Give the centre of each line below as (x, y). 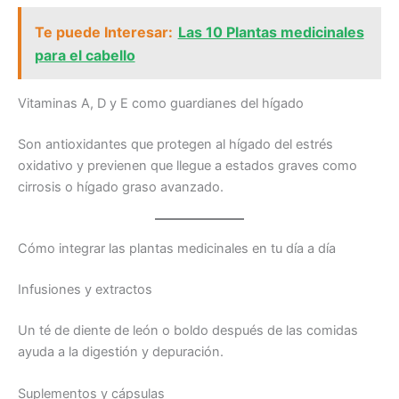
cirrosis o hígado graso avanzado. (121, 187)
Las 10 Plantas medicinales (271, 32)
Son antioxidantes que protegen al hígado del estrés (175, 144)
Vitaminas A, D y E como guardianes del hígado (161, 103)
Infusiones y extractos (85, 289)
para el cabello (85, 55)
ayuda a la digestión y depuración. (121, 351)
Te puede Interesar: (103, 32)
